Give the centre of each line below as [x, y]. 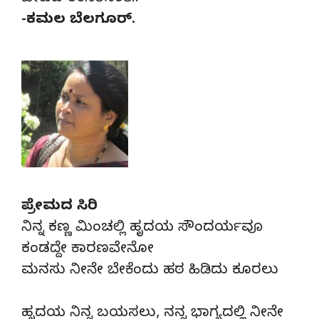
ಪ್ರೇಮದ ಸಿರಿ [59, 207]
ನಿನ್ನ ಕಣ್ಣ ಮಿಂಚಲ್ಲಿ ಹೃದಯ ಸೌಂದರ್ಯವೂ [142, 229]
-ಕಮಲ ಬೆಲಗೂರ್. [78, 21]
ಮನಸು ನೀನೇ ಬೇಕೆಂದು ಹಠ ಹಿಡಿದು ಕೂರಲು [150, 271]
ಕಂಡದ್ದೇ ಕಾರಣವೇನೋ [88, 250]
